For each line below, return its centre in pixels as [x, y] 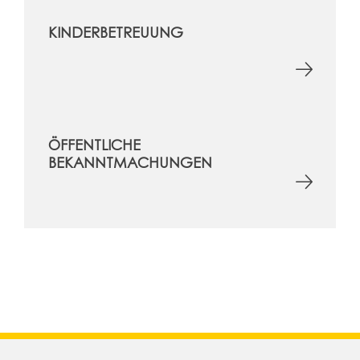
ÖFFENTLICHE [94, 144]
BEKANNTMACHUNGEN [130, 162]
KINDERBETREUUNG [116, 32]
